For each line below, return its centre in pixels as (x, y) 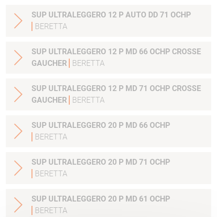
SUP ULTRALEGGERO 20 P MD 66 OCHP (101, 125)
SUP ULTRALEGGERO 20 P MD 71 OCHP (101, 162)
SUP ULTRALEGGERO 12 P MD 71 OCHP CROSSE (116, 89)
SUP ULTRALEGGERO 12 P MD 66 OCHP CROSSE (116, 52)
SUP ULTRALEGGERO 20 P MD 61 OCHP (101, 199)
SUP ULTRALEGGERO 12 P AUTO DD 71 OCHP (111, 15)
